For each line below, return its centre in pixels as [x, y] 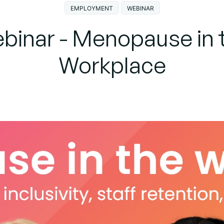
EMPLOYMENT [91, 8]
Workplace [112, 65]
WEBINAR [140, 8]
